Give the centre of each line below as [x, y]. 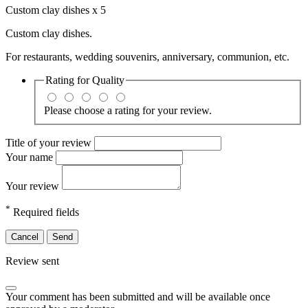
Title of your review [50, 142]
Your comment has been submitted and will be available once [138, 296]
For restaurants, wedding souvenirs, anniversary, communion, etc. [147, 56]
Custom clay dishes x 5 [56, 10]
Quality [108, 80]
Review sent [32, 261]
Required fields [45, 212]
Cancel [25, 236]
